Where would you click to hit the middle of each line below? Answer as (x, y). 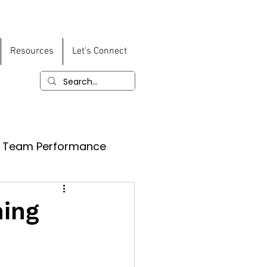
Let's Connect (100, 51)
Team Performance (54, 146)
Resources (32, 51)
